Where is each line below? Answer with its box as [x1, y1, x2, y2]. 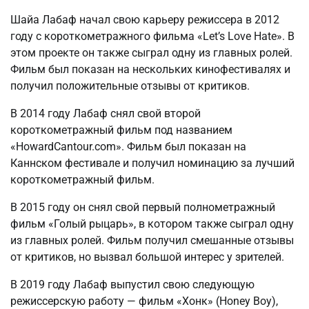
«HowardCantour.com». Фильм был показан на [10, 139, 246, 153]
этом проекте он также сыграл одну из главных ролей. [10, 46, 292, 59]
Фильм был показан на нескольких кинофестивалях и [10, 62, 290, 76]
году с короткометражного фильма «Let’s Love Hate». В [10, 29, 295, 43]
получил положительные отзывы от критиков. [10, 79, 250, 92]
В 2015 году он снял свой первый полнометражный [10, 200, 275, 214]
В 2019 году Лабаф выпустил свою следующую [10, 277, 255, 291]
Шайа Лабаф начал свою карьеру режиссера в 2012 [10, 12, 279, 26]
